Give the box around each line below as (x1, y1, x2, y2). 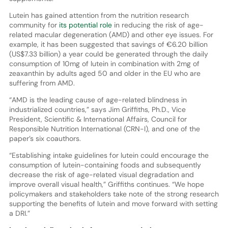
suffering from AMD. (9, 78, 75, 88)
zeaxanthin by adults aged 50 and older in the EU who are (9, 68, 201, 78)
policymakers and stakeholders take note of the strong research (9, 189, 219, 198)
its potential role (59, 20, 112, 30)
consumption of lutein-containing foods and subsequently (9, 160, 201, 169)
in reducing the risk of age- (111, 20, 204, 30)
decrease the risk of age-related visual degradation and (9, 169, 194, 179)
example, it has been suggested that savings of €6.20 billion (9, 39, 208, 49)
